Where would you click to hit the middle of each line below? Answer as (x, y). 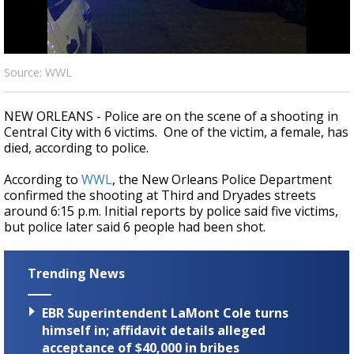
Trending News (76, 273)
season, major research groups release (165, 31)
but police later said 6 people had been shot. (135, 227)
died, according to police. (78, 148)
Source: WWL (38, 72)
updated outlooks (161, 44)
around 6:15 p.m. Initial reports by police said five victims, (171, 211)
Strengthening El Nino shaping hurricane (169, 17)
